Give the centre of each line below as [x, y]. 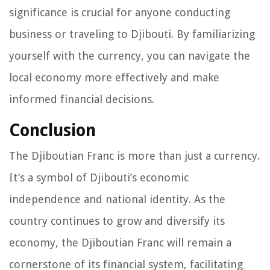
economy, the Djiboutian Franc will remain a [120, 243]
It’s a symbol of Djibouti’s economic [99, 178]
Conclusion [52, 131]
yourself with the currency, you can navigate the [130, 56]
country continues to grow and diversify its [117, 221]
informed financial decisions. [82, 99]
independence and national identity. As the [117, 199]
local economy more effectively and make [114, 78]
